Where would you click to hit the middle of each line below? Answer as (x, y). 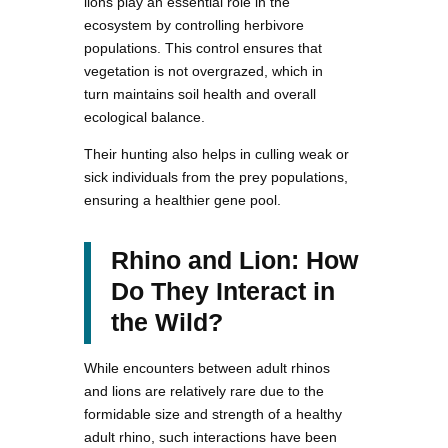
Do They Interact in (223, 290)
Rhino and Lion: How (234, 259)
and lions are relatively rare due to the (204, 390)
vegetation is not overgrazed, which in (203, 70)
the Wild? (167, 321)
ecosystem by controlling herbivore (194, 24)
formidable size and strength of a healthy (213, 413)
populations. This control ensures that (203, 47)
